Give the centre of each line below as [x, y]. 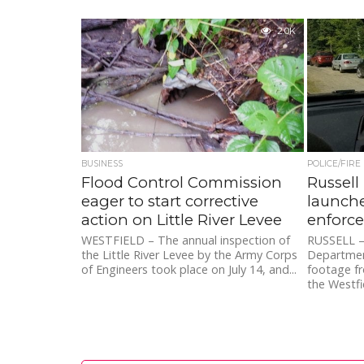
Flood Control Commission [182, 183]
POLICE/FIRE [334, 164]
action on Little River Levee [182, 220]
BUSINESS [102, 164]
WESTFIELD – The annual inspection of [186, 240]
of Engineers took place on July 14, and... [189, 270]
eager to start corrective [170, 201]
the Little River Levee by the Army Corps [189, 255]
